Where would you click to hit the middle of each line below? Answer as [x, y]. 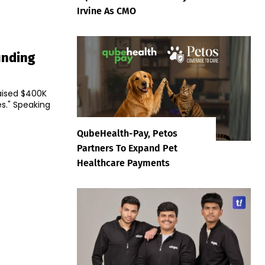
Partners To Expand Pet [127, 148]
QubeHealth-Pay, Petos [127, 133]
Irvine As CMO [106, 11]
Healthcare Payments [123, 163]
